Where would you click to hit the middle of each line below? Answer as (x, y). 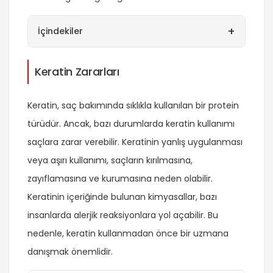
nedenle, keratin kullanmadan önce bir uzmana (128, 234)
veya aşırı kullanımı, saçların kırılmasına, (110, 161)
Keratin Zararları (77, 72)
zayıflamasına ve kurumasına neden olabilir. (120, 179)
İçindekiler (60, 31)
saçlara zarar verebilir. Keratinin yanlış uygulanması (135, 142)
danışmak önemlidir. (70, 252)
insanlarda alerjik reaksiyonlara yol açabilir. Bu (123, 215)
